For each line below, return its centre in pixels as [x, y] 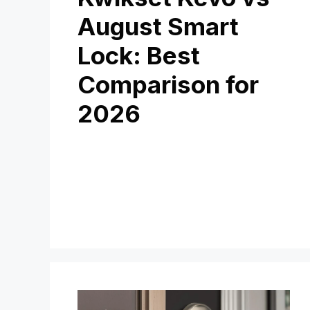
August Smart [158, 27]
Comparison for [168, 85]
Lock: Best [139, 56]
